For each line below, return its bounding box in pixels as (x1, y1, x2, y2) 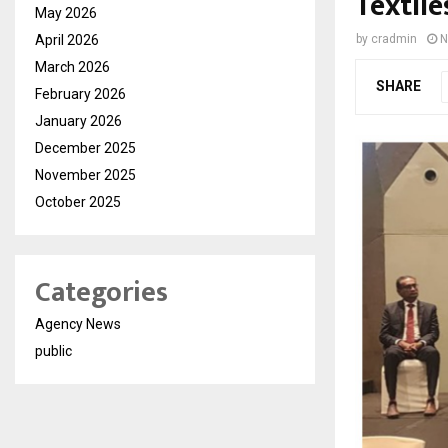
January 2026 (35, 113, 122, 129)
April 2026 (35, 32, 99, 48)
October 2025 (35, 194, 121, 210)
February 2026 (35, 86, 126, 102)
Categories (35, 269, 168, 316)
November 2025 (35, 167, 136, 183)
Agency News (35, 316, 121, 332)
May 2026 (35, 5, 97, 21)
